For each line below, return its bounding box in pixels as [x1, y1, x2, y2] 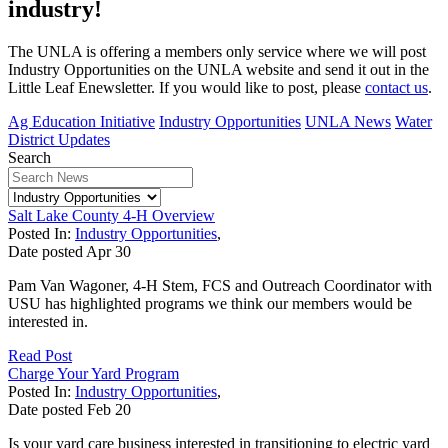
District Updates [8, 130, 110, 148]
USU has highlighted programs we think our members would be [8, 294, 412, 312]
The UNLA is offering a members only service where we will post [8, 42, 426, 60]
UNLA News [305, 112, 391, 130]
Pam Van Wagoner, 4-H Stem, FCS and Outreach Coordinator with [8, 276, 432, 294]
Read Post [8, 346, 72, 364]
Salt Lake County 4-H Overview [8, 206, 215, 224]
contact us [365, 78, 428, 96]
